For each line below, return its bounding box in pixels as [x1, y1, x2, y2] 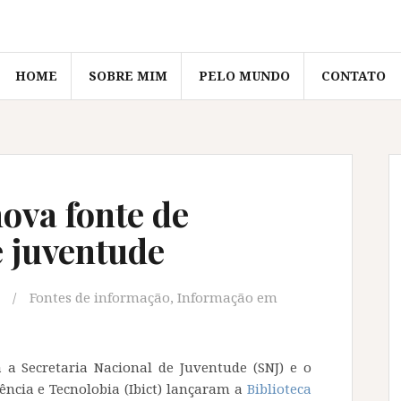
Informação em [177, 288, 277, 307]
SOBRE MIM [89, 67, 167, 85]
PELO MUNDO [199, 67, 290, 85]
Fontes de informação [30, 288, 170, 307]
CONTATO [321, 67, 386, 85]
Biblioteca [247, 380, 311, 398]
